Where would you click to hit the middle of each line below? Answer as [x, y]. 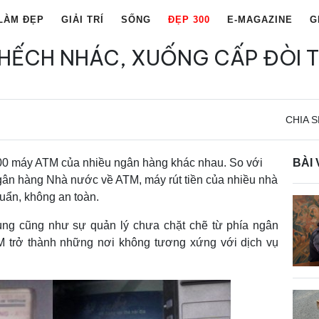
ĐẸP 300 [189, 20]
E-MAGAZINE [260, 20]
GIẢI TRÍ [83, 20]
